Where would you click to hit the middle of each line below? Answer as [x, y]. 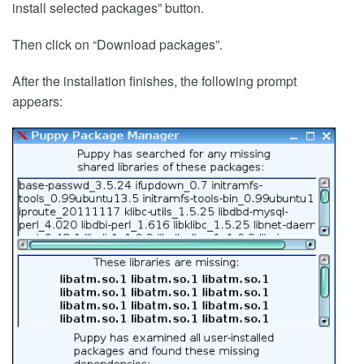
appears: [37, 102]
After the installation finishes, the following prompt [154, 81]
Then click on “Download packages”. [117, 45]
